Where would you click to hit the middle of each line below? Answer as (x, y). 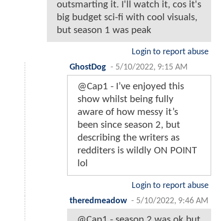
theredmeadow (98, 201)
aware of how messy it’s (128, 112)
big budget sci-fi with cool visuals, (127, 18)
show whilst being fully (126, 100)
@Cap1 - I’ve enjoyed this (131, 87)
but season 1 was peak (104, 31)
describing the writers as (129, 138)
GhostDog (88, 68)
